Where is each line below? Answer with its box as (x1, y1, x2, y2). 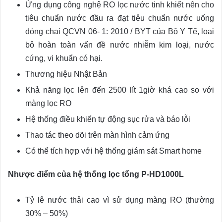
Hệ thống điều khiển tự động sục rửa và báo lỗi (25, 114, 190, 123)
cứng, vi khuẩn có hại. (25, 54, 103, 62)
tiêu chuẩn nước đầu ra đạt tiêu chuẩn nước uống (25, 13, 214, 22)
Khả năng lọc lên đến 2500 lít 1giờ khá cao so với (25, 85, 214, 94)
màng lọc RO (25, 99, 71, 108)
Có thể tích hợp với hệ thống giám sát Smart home (25, 146, 202, 155)
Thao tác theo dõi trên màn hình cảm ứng (25, 130, 169, 139)
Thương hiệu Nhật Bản (25, 69, 107, 78)
